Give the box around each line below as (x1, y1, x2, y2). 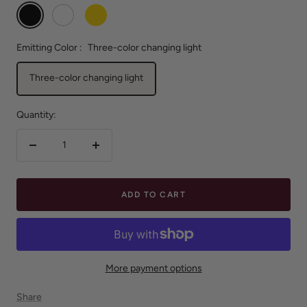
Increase (95, 146, 133, 158)
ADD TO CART (121, 189, 186, 199)
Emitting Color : (16, 41, 82, 53)
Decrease (32, 146, 74, 158)
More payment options (105, 262, 202, 274)
